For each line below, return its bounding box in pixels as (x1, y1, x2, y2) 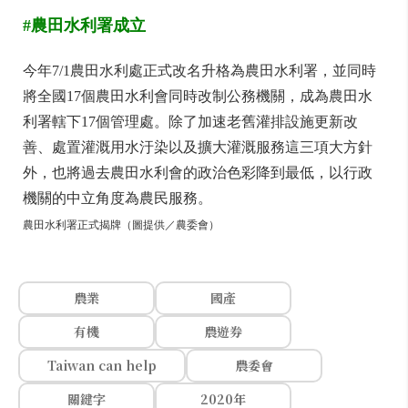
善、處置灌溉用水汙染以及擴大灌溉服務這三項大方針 (23, 139, 372, 155)
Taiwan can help (47, 356, 157, 374)
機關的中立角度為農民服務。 (23, 190, 212, 206)
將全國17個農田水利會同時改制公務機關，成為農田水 (23, 88, 372, 104)
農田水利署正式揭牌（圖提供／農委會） (23, 219, 219, 231)
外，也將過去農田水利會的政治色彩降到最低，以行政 (23, 165, 372, 180)
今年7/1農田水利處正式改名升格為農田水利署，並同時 (23, 63, 376, 78)
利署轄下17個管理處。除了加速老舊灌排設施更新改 (23, 114, 358, 129)
